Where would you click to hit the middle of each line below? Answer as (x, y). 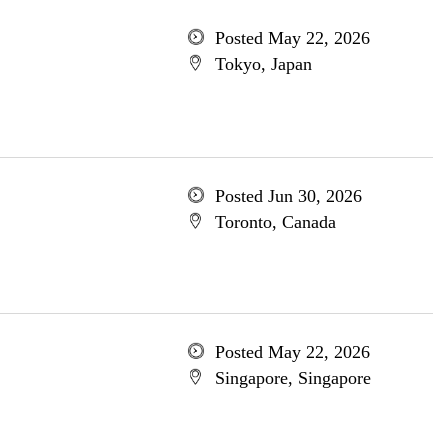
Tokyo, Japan (263, 64)
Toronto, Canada (275, 222)
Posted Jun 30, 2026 (288, 196)
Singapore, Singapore (292, 378)
